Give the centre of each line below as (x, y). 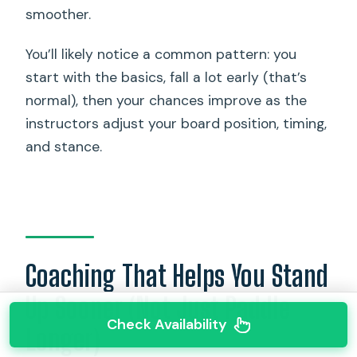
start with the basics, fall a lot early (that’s (167, 78)
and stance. (64, 147)
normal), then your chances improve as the (167, 101)
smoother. (59, 15)
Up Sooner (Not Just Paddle (158, 308)
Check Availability (167, 324)
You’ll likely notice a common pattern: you (161, 55)
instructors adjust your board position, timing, (177, 124)
